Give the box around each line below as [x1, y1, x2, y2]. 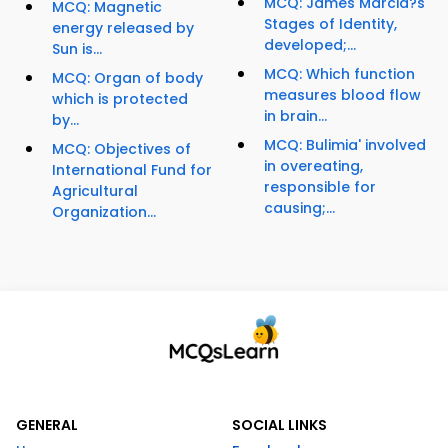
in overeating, [264, 156, 363, 177]
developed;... [264, 35, 356, 56]
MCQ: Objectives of [52, 139, 191, 160]
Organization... [52, 202, 156, 223]
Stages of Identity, [264, 14, 397, 35]
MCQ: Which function [264, 64, 415, 85]
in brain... [264, 106, 327, 127]
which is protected [52, 89, 188, 110]
